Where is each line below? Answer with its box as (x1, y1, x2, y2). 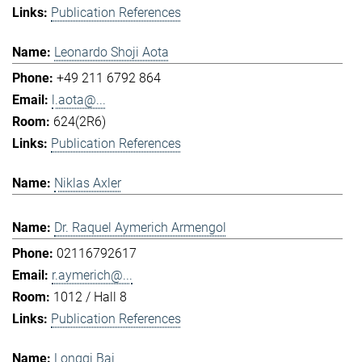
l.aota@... (52, 91, 106, 107)
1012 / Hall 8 (53, 288, 127, 305)
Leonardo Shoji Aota (54, 44, 169, 60)
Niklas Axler (54, 175, 121, 192)
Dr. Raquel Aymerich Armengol (54, 219, 226, 235)
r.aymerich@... (52, 267, 133, 283)
